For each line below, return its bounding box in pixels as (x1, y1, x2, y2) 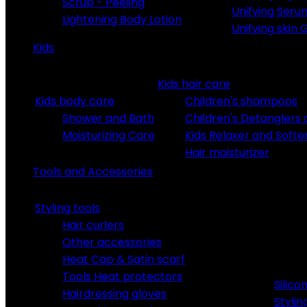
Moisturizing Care (62, 127, 155, 143)
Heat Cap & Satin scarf (62, 251, 185, 267)
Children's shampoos (185, 93, 297, 109)
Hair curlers (62, 217, 124, 233)
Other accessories (62, 234, 162, 250)
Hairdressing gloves (62, 286, 167, 302)
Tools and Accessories (33, 164, 153, 180)
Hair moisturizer (185, 145, 269, 160)
